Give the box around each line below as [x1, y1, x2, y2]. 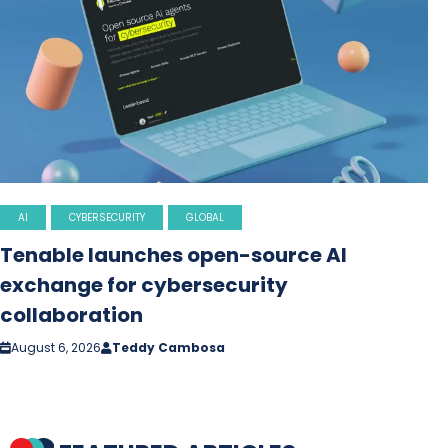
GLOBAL [186, 209, 224, 225]
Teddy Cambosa [112, 338, 225, 356]
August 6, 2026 [11, 338, 101, 356]
